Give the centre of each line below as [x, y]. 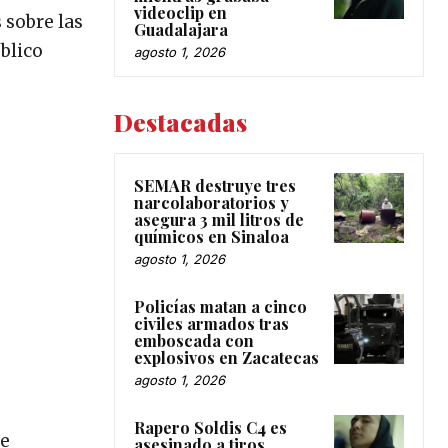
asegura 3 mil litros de [219, 219]
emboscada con [194, 340]
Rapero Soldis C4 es [210, 427]
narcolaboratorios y [211, 202]
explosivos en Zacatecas [226, 357]
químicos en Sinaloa [211, 236]
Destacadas [180, 121]
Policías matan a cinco [220, 306]
